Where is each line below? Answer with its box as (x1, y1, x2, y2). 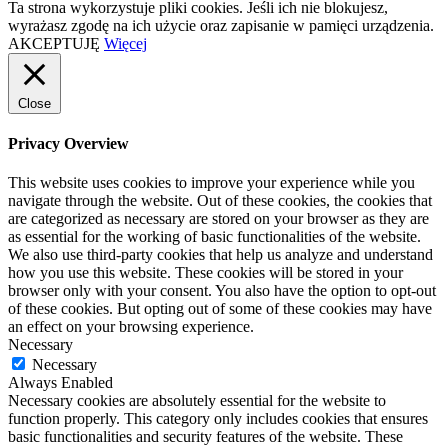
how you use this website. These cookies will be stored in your (8, 264, 403, 282)
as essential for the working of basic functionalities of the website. (8, 228, 421, 246)
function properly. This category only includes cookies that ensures (8, 410, 428, 428)
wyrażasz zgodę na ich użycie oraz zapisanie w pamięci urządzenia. (8, 16, 434, 34)
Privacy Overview (8, 135, 129, 153)
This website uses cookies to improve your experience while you (8, 174, 415, 192)
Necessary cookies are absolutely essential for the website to (8, 392, 386, 410)
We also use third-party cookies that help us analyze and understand (8, 246, 433, 264)
